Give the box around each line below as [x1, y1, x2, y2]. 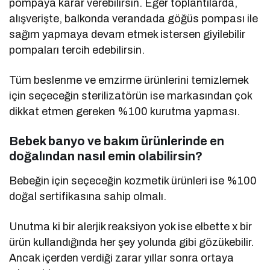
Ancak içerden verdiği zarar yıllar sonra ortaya [9, 252, 234, 265]
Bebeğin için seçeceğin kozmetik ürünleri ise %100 [9, 175, 257, 187]
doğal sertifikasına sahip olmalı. [9, 190, 167, 203]
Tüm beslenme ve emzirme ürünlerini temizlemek [9, 74, 249, 87]
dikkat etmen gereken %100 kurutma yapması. [9, 105, 240, 118]
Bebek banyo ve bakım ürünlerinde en [9, 134, 224, 148]
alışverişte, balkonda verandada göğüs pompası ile [9, 13, 259, 25]
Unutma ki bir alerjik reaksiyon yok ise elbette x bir [9, 221, 253, 233]
